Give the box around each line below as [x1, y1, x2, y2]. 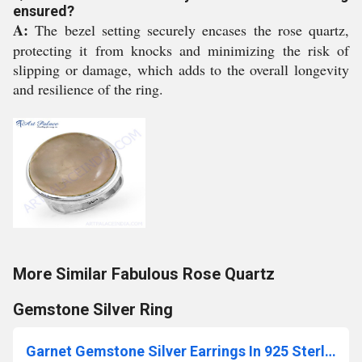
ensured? [13, 2, 74, 20]
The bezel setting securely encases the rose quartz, [28, 20, 349, 40]
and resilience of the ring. [13, 79, 163, 99]
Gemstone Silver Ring [13, 299, 173, 319]
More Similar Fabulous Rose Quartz [13, 263, 275, 284]
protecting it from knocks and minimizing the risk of [13, 40, 349, 61]
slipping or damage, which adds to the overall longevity [13, 60, 349, 80]
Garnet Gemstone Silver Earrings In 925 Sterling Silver [325, 342, 336, 360]
